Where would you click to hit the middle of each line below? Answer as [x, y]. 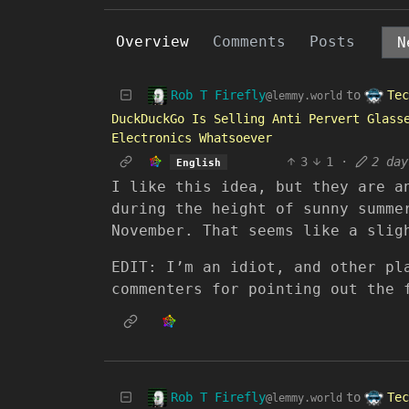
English [198, 162]
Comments [249, 42]
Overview [152, 42]
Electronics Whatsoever [192, 138]
